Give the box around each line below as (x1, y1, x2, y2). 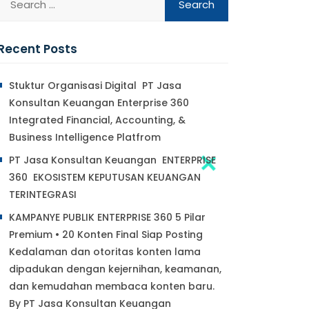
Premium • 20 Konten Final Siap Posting (9, 228, 203, 241)
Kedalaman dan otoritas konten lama (9, 245, 201, 259)
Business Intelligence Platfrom (9, 130, 161, 144)
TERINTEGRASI (9, 188, 77, 201)
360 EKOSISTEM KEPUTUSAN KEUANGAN (9, 170, 201, 184)
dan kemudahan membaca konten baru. (9, 279, 215, 293)
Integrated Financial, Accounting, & (9, 113, 186, 127)
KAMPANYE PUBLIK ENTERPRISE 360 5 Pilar (9, 210, 206, 224)
